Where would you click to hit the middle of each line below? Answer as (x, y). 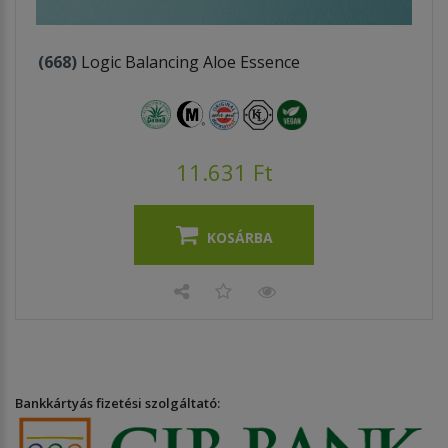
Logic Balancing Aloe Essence (188, 61)
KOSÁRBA (239, 237)
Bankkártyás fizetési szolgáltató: (117, 402)
